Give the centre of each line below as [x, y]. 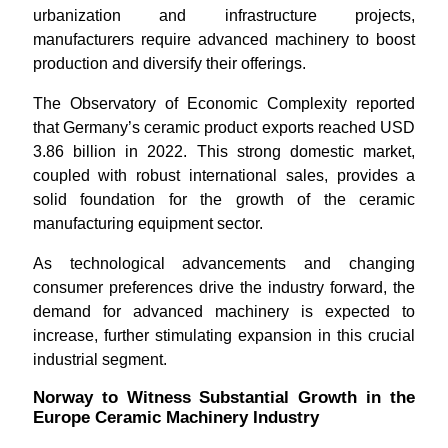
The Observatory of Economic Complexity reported [224, 103]
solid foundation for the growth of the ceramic [224, 199]
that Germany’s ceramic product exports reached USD [224, 127]
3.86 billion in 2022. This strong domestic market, [224, 151]
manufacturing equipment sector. [147, 223]
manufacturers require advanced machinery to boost [224, 39]
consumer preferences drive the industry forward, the [224, 287]
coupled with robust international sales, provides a [224, 175]
